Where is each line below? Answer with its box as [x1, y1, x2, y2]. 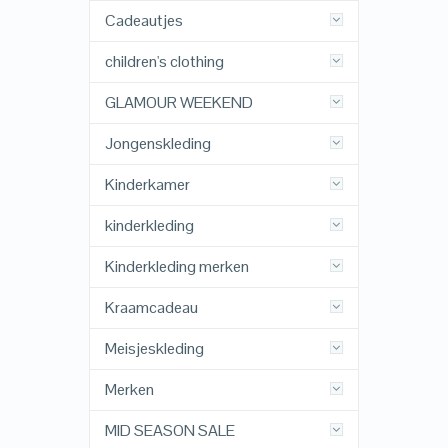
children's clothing [104, 51, 224, 73]
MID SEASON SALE [104, 420, 235, 442]
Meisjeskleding [104, 338, 204, 360]
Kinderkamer [104, 174, 190, 196]
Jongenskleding [104, 133, 211, 155]
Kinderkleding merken [104, 256, 249, 278]
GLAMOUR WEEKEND [104, 92, 253, 114]
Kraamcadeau [104, 297, 198, 319]
